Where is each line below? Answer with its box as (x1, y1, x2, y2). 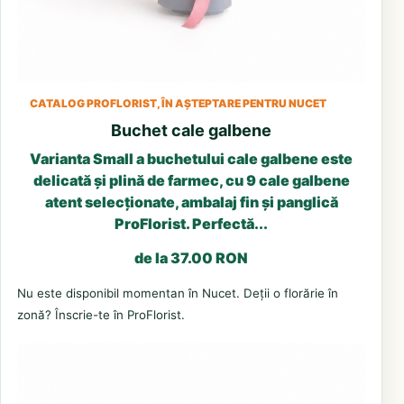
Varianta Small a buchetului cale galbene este (30, 149, 353, 168)
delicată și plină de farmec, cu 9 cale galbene (32, 170, 350, 189)
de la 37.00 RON (134, 248, 248, 267)
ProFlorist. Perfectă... (115, 214, 268, 233)
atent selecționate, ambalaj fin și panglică (44, 192, 338, 211)
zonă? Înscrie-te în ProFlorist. (17, 307, 185, 322)
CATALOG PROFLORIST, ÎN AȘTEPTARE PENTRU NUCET (30, 96, 326, 110)
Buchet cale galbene (111, 120, 271, 140)
